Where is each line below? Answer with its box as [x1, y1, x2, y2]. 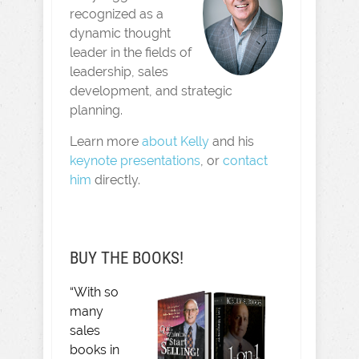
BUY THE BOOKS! [70, 248, 184, 268]
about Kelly [142, 134, 209, 149]
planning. [70, 103, 123, 118]
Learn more [70, 134, 142, 149]
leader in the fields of [70, 45, 192, 60]
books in [70, 342, 119, 357]
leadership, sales [70, 64, 168, 79]
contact [223, 153, 268, 168]
